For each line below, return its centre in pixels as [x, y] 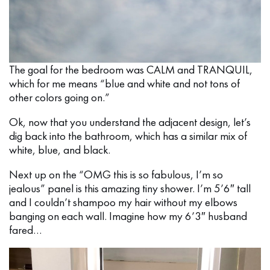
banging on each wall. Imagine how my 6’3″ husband [128, 216]
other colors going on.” [59, 98]
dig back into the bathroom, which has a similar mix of [128, 136]
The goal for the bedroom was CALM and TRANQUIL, [131, 70]
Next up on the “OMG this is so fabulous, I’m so [116, 175]
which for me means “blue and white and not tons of [124, 84]
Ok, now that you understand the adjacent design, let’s [130, 122]
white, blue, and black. [60, 150]
